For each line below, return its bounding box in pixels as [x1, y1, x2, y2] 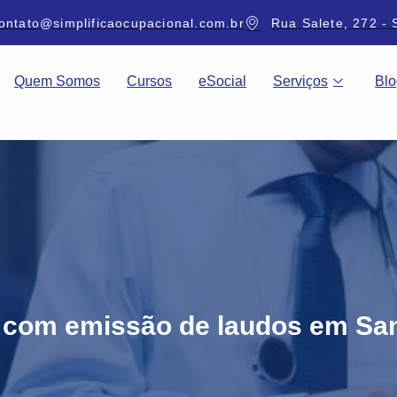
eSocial [198, 74, 247, 89]
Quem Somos [14, 74, 101, 89]
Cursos [127, 74, 173, 89]
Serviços [273, 74, 329, 89]
